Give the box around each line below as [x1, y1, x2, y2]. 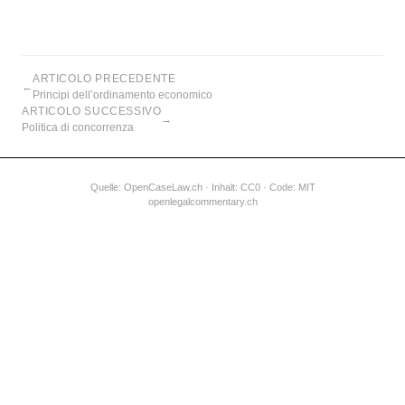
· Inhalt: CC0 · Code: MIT [202, 182, 316, 193]
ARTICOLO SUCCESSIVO [22, 105, 162, 118]
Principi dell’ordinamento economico [33, 89, 212, 101]
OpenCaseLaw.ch [123, 182, 202, 193]
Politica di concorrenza [22, 121, 134, 134]
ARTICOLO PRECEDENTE [33, 72, 176, 85]
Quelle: [89, 182, 124, 193]
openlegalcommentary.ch [147, 196, 258, 207]
